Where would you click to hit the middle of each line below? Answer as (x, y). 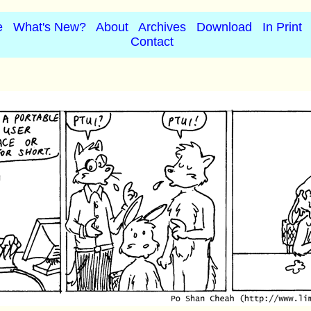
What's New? (50, 27)
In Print (282, 27)
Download (224, 27)
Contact (152, 42)
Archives (162, 27)
